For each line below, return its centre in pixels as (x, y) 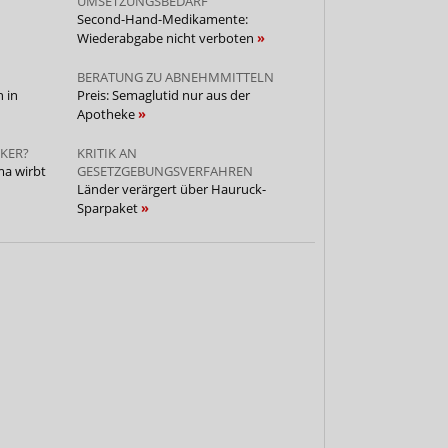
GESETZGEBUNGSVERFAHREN (164, 170)
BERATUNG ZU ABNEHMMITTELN (175, 76)
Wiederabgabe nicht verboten (166, 37)
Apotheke (107, 113)
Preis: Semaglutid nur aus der (163, 94)
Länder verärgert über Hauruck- (171, 188)
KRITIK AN (106, 152)
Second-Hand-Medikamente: (162, 18)
